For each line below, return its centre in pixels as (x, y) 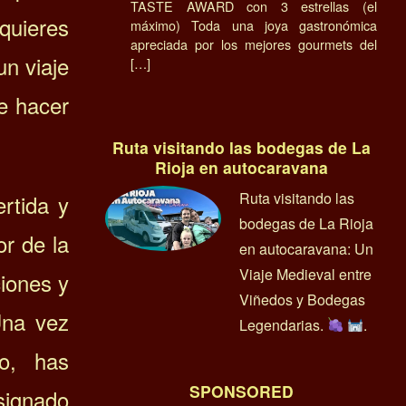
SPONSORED (241, 391)
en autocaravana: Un (306, 248)
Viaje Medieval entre (305, 274)
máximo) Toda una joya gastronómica (254, 24)
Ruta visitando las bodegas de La (241, 147)
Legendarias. (283, 324)
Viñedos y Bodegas (302, 299)
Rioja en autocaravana (241, 167)
